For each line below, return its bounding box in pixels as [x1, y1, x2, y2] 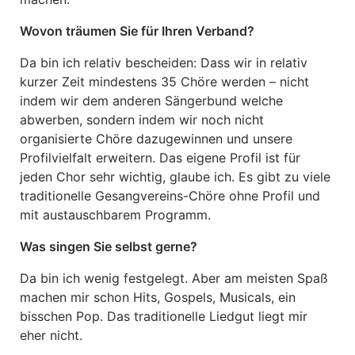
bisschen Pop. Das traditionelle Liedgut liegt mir [20, 308, 307, 324]
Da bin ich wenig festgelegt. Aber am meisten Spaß [20, 270, 328, 286]
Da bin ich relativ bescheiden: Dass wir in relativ [20, 55, 307, 71]
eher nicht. [20, 327, 82, 343]
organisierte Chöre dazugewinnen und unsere [20, 131, 292, 147]
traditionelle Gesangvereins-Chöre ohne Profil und [20, 188, 320, 204]
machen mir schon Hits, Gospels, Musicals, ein [20, 289, 296, 305]
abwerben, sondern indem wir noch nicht [20, 112, 264, 128]
